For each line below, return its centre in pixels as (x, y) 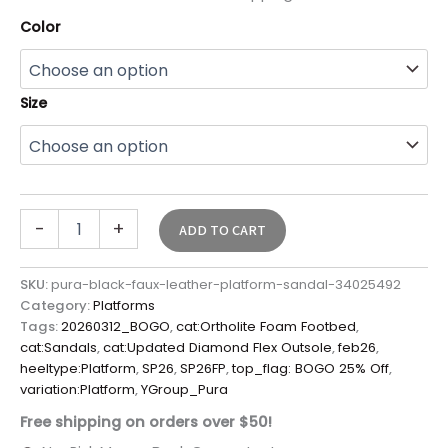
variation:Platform (77, 390)
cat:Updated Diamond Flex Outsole (217, 348)
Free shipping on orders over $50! (146, 421)
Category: (56, 306)
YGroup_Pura (184, 390)
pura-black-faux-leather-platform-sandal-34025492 (226, 285)
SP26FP (203, 369)
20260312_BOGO (115, 327)
